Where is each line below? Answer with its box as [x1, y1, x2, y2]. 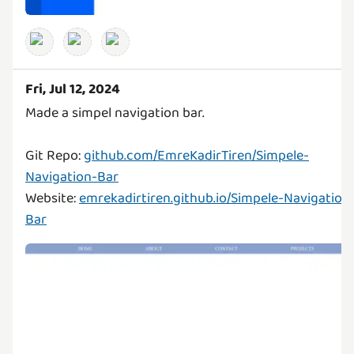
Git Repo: [25, 145, 84, 168]
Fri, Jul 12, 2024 [25, 78, 120, 101]
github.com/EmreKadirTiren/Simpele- [84, 145, 309, 168]
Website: [25, 187, 79, 210]
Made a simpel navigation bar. [25, 102, 205, 125]
